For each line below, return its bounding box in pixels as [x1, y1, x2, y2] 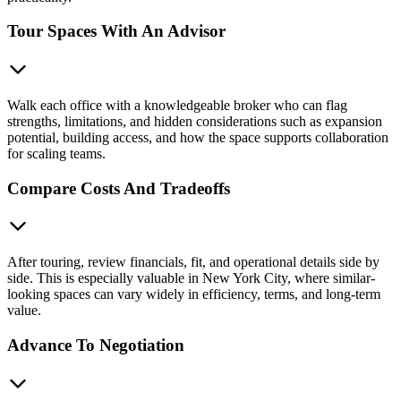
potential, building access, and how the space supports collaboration [7, 130, 388, 145]
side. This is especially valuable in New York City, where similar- [7, 270, 375, 286]
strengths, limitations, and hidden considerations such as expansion [7, 114, 382, 129]
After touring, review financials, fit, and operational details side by [7, 254, 380, 270]
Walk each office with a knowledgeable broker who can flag [7, 98, 347, 113]
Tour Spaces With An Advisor [7, 21, 226, 41]
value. [7, 303, 41, 319]
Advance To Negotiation [7, 336, 184, 355]
